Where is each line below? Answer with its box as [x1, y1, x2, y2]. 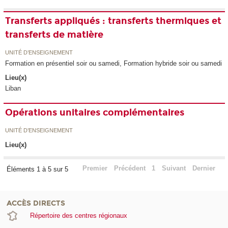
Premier [82, 164, 107, 173]
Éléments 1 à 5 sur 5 [6, 165, 70, 174]
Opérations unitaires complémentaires [5, 107, 185, 119]
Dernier [192, 164, 215, 173]
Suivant [162, 164, 186, 173]
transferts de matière [5, 29, 104, 41]
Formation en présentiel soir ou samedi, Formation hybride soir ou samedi [5, 59, 222, 67]
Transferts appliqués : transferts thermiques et [5, 15, 222, 27]
